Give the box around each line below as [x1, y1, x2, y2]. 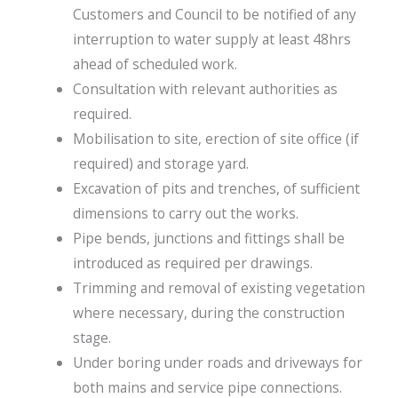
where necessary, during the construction [72, 302, 345, 322]
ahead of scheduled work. [72, 53, 237, 74]
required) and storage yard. [72, 153, 249, 173]
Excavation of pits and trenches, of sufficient [72, 178, 360, 198]
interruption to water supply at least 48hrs [72, 28, 351, 49]
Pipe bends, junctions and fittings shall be [72, 227, 345, 248]
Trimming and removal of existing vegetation [72, 277, 365, 298]
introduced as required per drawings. [72, 252, 313, 273]
